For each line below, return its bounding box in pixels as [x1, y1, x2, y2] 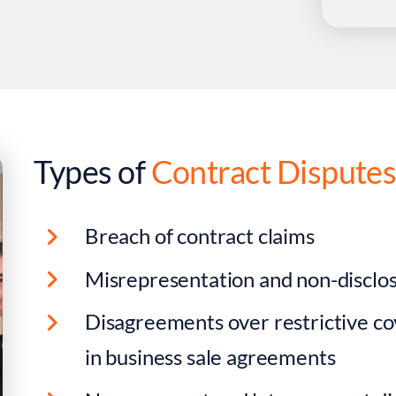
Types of [34, 152, 151, 192]
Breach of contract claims [85, 223, 315, 249]
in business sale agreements [85, 344, 336, 370]
